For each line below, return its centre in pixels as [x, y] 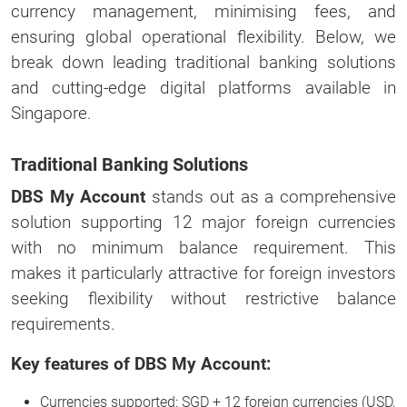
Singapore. [51, 113]
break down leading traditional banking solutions [203, 62]
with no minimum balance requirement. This [203, 247]
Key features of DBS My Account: [141, 363]
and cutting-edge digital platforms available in [203, 87]
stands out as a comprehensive [271, 196]
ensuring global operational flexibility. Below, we [203, 36]
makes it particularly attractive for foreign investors [203, 273]
